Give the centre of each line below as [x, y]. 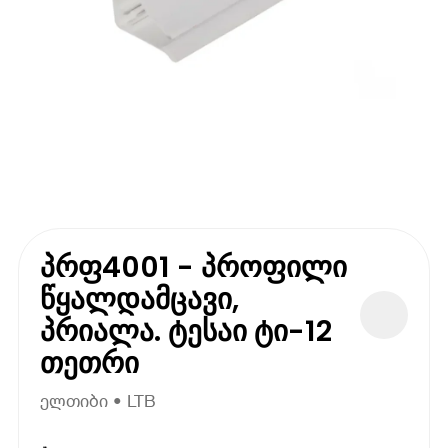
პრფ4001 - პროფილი [194, 266]
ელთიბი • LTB [98, 401]
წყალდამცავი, [140, 298]
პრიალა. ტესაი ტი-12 [186, 330]
